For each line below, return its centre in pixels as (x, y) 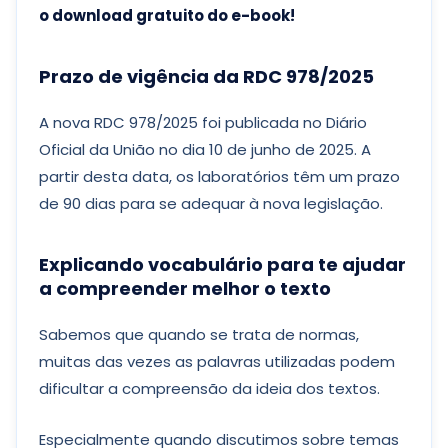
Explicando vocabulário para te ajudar (222, 264)
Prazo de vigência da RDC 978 (179, 76)
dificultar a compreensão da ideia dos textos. (211, 388)
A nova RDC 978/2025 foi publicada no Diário (203, 122)
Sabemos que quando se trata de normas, (199, 334)
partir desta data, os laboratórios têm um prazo (219, 176)
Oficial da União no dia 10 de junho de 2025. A (205, 149)
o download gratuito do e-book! (167, 15)
